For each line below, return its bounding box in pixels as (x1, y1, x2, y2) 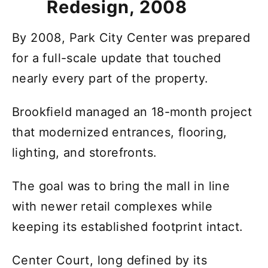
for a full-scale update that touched (12, 50, 221, 65)
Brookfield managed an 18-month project (12, 104, 252, 119)
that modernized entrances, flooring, (12, 124, 227, 139)
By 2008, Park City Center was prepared (12, 30, 251, 45)
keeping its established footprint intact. (12, 219, 243, 234)
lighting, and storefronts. (12, 145, 157, 160)
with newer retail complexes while (12, 199, 213, 214)
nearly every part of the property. (12, 71, 209, 86)
